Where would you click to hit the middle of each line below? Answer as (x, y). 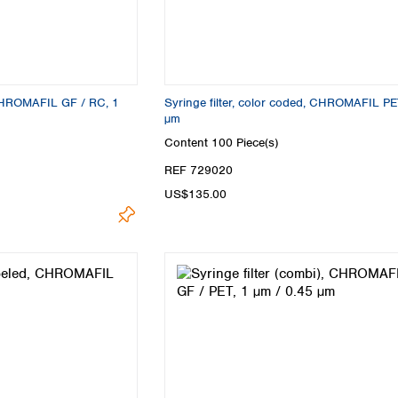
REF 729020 (199, 171)
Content (188, 143)
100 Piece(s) (245, 143)
